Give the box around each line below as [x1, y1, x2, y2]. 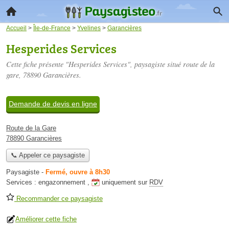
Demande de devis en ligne [9, 100, 97, 108]
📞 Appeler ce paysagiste [10, 151, 85, 159]
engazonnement [38, 178, 85, 187]
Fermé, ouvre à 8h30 [45, 168, 110, 176]
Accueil [6, 25, 27, 31]
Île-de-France [33, 25, 71, 31]
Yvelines [77, 25, 101, 31]
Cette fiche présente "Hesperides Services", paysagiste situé [6, 59, 183, 69]
